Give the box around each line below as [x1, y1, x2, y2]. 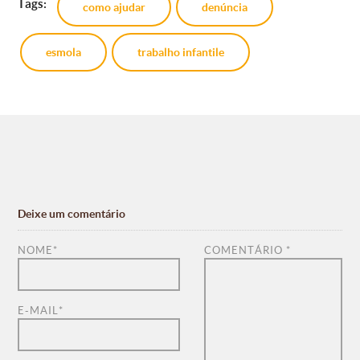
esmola [46, 46, 81, 59]
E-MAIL [18, 304, 59, 317]
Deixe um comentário [18, 207, 125, 220]
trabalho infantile [137, 46, 224, 59]
